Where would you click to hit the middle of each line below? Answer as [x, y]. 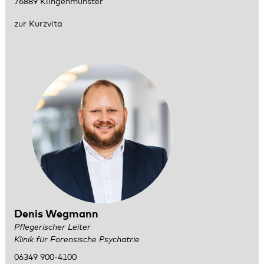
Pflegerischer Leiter [52, 227]
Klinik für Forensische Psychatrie [77, 240]
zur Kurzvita [38, 24]
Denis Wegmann [56, 214]
